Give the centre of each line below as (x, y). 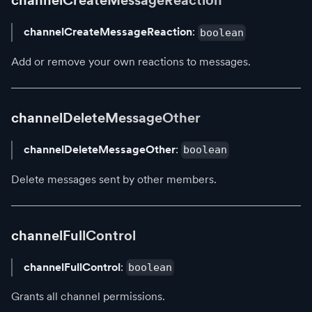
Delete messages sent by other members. (114, 179)
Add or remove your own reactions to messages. (131, 61)
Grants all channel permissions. (88, 297)
